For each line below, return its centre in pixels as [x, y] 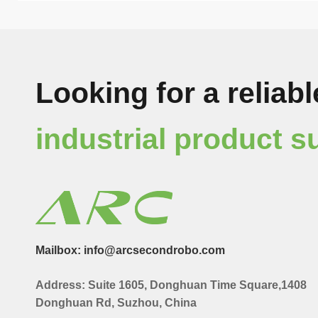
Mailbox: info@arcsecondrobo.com [130, 251]
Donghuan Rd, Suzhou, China [116, 303]
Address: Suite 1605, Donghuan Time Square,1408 [171, 285]
